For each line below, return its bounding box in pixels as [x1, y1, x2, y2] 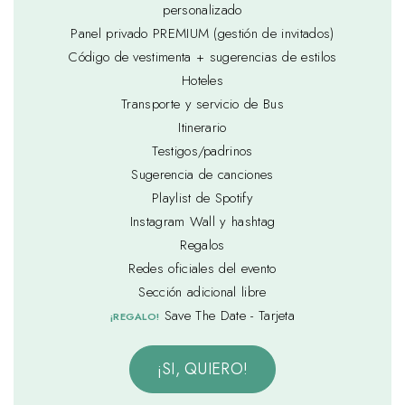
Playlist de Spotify [151, 187, 254, 208]
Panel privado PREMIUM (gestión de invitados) [71, 23, 334, 43]
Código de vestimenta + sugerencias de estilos [68, 46, 337, 67]
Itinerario [178, 117, 227, 137]
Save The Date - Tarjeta [159, 305, 296, 325]
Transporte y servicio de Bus [121, 93, 284, 114]
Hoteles [181, 70, 224, 90]
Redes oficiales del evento [128, 258, 277, 278]
